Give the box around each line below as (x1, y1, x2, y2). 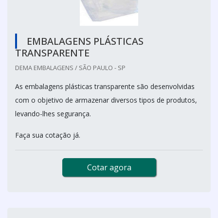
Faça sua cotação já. (15, 130, 82, 140)
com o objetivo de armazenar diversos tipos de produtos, (15, 95, 197, 105)
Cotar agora (87, 162, 131, 173)
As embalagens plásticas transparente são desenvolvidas (15, 81, 195, 91)
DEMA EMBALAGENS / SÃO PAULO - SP (15, 63, 126, 72)
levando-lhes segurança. (15, 109, 93, 118)
